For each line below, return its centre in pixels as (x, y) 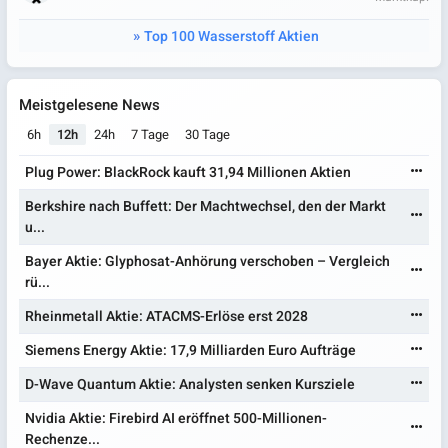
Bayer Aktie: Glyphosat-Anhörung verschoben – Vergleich (208, 261)
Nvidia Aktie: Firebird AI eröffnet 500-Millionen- (176, 418)
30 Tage (207, 134)
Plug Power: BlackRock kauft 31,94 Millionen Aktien (188, 172)
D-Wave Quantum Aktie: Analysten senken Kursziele (190, 384)
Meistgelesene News (89, 104)
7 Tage (150, 134)
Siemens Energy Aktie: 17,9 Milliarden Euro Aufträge (191, 350)
